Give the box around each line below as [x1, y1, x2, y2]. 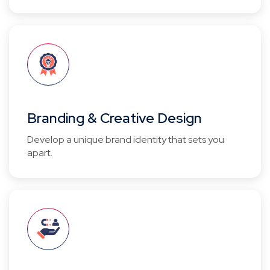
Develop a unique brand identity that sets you [27, 133, 224, 146]
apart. [27, 146, 52, 159]
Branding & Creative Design [27, 109, 202, 127]
